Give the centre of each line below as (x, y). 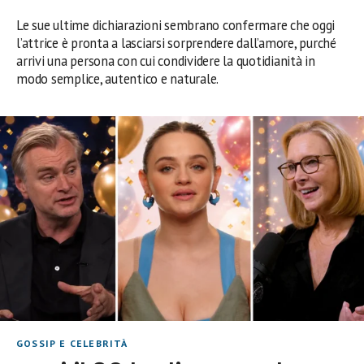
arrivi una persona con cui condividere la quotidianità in (166, 61)
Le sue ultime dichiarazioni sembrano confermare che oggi (176, 25)
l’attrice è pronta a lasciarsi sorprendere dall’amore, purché (176, 43)
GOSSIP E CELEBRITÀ (72, 343)
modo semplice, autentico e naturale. (118, 78)
